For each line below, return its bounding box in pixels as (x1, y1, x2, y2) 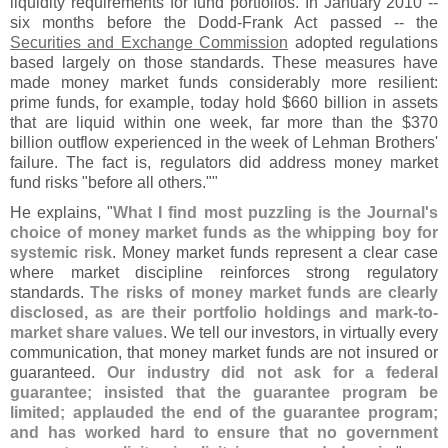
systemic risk (10, 243, 112, 262)
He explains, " (10, 203, 114, 222)
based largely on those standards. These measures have (10, 53, 438, 72)
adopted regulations (288, 33, 439, 52)
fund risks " (10, 173, 88, 192)
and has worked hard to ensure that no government (10, 423, 438, 442)
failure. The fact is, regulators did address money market (10, 153, 438, 172)
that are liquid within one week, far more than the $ (10, 113, 411, 132)
